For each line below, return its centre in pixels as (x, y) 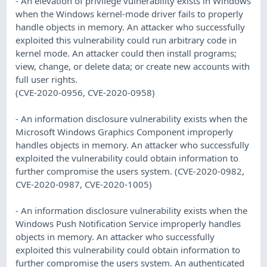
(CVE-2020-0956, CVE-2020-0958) (86, 92)
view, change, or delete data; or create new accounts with (133, 66)
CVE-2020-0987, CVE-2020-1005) (84, 184)
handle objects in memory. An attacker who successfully (131, 27)
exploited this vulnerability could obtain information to (128, 249)
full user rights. (47, 79)
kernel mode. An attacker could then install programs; (126, 53)
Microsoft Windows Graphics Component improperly (125, 131)
